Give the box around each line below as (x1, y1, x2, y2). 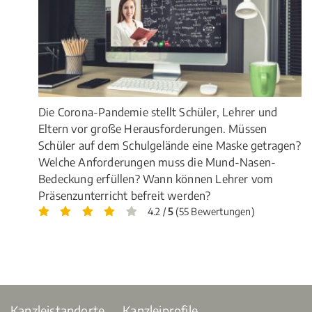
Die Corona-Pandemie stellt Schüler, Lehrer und (38, 104, 278, 119)
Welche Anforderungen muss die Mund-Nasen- (38, 155, 276, 169)
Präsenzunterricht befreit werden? (38, 188, 211, 203)
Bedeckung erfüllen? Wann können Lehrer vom (38, 171, 274, 186)
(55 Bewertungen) (173, 205, 255, 217)
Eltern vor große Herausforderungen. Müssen (38, 121, 267, 136)
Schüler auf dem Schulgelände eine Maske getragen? (38, 138, 301, 153)
